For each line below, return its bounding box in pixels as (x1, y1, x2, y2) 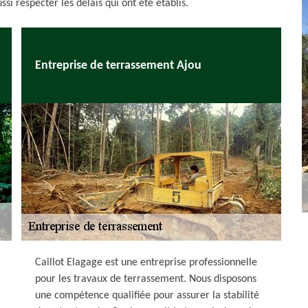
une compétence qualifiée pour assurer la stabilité (35, 290, 259, 301)
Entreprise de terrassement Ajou (35, 58, 201, 72)
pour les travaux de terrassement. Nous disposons (35, 274, 256, 285)
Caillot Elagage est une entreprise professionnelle (35, 257, 257, 268)
